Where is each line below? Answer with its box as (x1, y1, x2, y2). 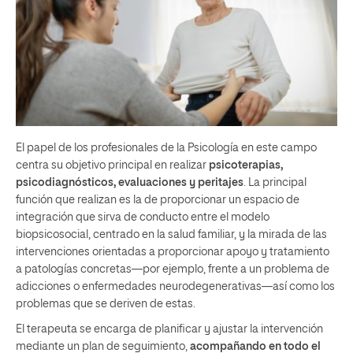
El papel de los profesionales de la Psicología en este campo (16, 142, 317, 154)
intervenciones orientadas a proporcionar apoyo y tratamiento (16, 246, 329, 258)
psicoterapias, (209, 159, 283, 171)
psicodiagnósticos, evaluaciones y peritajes (16, 176, 243, 188)
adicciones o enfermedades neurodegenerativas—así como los (16, 281, 335, 292)
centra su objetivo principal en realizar (16, 159, 209, 171)
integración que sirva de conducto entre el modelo (16, 211, 269, 223)
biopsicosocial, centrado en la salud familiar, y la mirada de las (16, 229, 327, 240)
